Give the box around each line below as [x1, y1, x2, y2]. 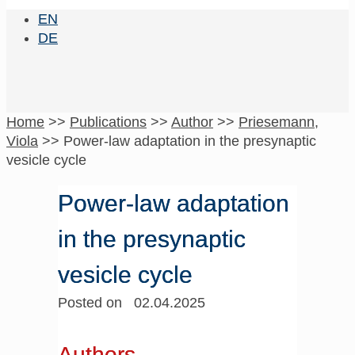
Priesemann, [239, 114, 319, 130]
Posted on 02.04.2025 [57, 295, 205, 311]
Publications [70, 114, 147, 130]
